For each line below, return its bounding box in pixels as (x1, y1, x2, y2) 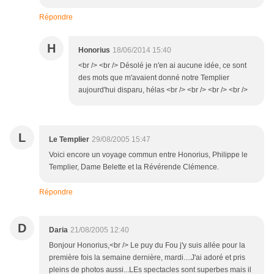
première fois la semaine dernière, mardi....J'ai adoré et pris (49, 253, 245, 262)
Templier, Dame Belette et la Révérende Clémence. (49, 163, 219, 172)
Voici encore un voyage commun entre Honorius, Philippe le (49, 150, 248, 160)
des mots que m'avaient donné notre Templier (78, 73, 229, 83)
